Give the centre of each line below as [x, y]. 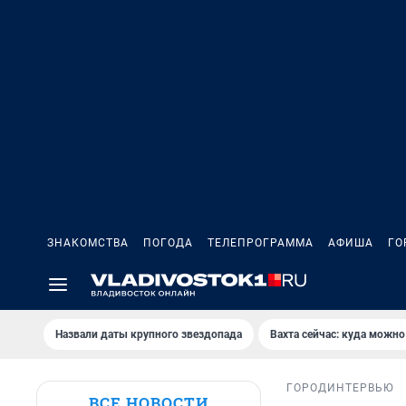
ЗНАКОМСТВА [88, 243]
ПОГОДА [168, 243]
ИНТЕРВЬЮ [361, 388]
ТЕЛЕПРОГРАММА [261, 243]
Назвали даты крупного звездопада [149, 334]
